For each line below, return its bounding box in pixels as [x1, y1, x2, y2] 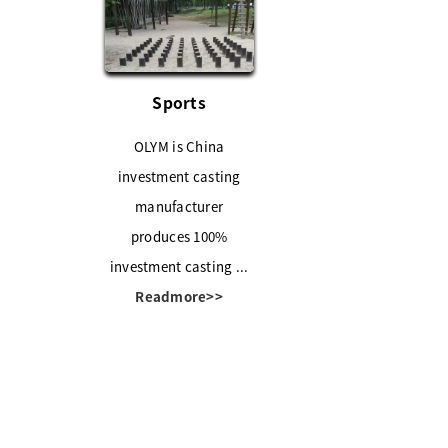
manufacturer [135, 196, 224, 216]
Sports [152, 90, 206, 113]
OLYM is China [133, 136, 225, 156]
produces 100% [130, 226, 228, 246]
